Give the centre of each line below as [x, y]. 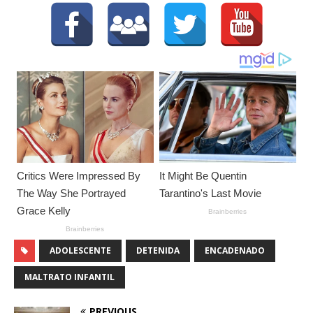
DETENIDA [158, 250]
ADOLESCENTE [80, 250]
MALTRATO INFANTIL [70, 277]
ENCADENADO [235, 250]
